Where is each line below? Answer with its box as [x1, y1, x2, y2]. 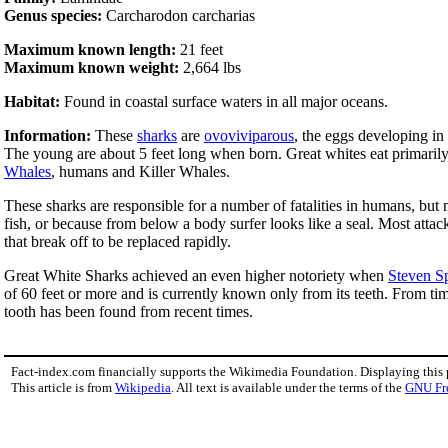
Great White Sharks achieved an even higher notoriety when [4, 266, 388, 284]
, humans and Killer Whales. [51, 162, 230, 180]
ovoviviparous [204, 126, 294, 144]
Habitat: [4, 92, 60, 110]
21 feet [176, 40, 223, 58]
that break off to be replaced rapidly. [4, 232, 231, 250]
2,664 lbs [179, 58, 241, 76]
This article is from [11, 379, 115, 395]
